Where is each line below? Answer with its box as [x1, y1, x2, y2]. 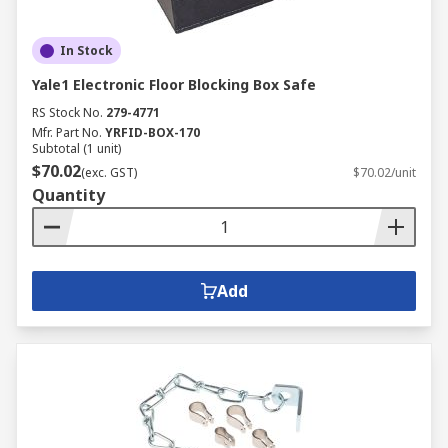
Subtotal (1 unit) [32, 140, 121, 157]
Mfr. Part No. [32, 124, 102, 141]
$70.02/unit [353, 164, 416, 181]
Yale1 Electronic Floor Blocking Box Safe [32, 75, 316, 94]
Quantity [32, 184, 105, 206]
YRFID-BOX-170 [105, 124, 200, 141]
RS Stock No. [32, 104, 103, 121]
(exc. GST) [81, 164, 137, 181]
